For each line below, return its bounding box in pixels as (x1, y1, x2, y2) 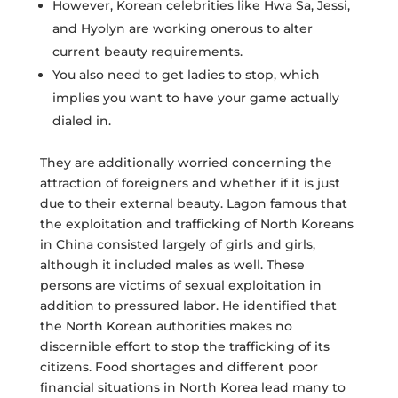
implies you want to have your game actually (52, 90, 339, 106)
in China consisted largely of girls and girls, (39, 236, 315, 252)
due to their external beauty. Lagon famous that (39, 195, 347, 211)
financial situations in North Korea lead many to (39, 379, 346, 395)
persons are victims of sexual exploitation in (39, 277, 322, 293)
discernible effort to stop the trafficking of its (39, 338, 330, 354)
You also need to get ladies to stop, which (52, 67, 320, 83)
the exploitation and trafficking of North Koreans (39, 216, 354, 232)
